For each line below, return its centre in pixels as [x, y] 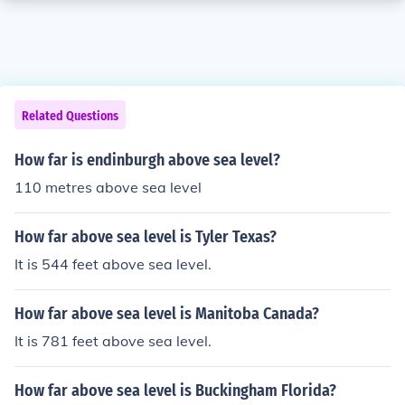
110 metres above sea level [108, 187]
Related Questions [70, 116]
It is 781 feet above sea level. [113, 341]
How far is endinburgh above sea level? [147, 160]
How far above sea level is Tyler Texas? [146, 237]
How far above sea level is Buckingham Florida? [175, 391]
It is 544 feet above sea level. [113, 264]
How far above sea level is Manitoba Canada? [167, 314]
